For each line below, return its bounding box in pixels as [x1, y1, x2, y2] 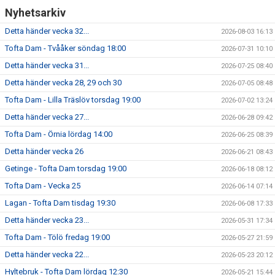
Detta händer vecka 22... [5, 250, 89, 260]
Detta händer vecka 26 [5, 147, 83, 157]
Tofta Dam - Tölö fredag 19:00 [5, 233, 110, 242]
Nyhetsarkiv [5, 6, 66, 20]
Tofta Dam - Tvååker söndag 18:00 [5, 44, 126, 53]
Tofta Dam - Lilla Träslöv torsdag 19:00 [5, 95, 141, 105]
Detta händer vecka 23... [5, 215, 89, 225]
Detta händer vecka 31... [5, 61, 89, 71]
